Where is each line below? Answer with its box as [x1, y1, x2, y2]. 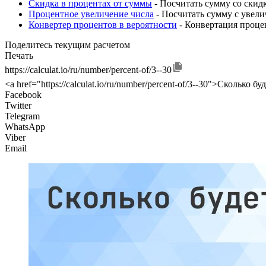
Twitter [5, 100, 31, 111]
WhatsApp [5, 122, 45, 132]
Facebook [5, 90, 42, 100]
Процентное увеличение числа [28, 9, 154, 20]
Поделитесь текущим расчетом [5, 40, 130, 50]
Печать [5, 50, 33, 61]
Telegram [5, 111, 40, 122]
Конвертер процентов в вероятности [28, 20, 177, 30]
